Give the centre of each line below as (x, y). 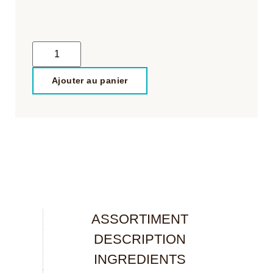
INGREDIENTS (140, 259)
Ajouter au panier (90, 80)
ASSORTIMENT (140, 219)
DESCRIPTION (140, 239)
